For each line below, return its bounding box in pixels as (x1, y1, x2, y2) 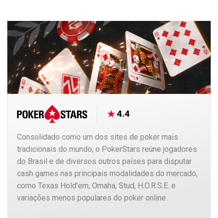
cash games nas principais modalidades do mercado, (17, 169, 198, 179)
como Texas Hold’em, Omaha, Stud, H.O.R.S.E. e (17, 181, 176, 191)
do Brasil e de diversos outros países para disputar (17, 157, 192, 166)
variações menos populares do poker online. (17, 193, 167, 203)
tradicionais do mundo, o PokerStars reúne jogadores (17, 145, 197, 154)
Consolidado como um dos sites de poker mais (17, 132, 178, 142)
